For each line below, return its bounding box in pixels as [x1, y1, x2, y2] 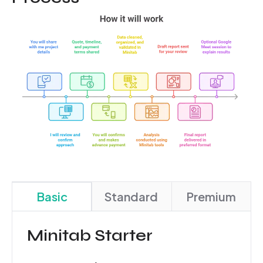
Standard [104, 188, 159, 204]
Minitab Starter [27, 225, 153, 245]
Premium [186, 188, 236, 204]
